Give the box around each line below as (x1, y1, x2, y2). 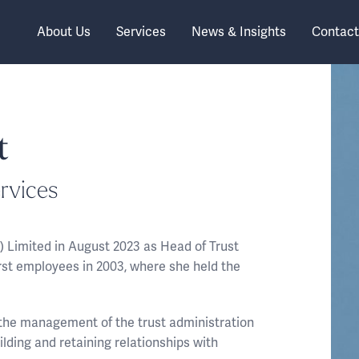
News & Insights (191, 23, 286, 40)
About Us (36, 23, 91, 40)
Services (115, 23, 166, 40)
